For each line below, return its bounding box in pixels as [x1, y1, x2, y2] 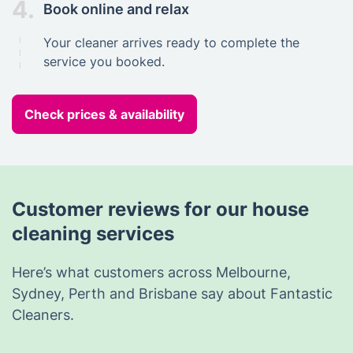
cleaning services [12, 221, 174, 245]
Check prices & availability [24, 106, 184, 122]
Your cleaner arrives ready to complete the [43, 34, 299, 50]
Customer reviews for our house [12, 197, 309, 221]
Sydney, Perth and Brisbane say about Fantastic [12, 284, 333, 302]
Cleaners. [12, 306, 74, 323]
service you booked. [43, 53, 165, 69]
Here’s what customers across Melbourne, [12, 263, 291, 281]
